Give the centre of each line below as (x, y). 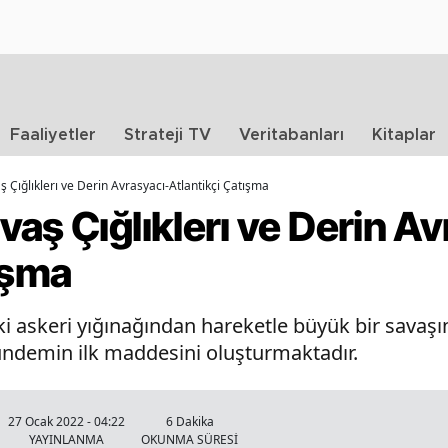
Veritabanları (291, 135)
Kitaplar (404, 135)
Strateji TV (167, 135)
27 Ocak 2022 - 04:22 (66, 421)
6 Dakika (189, 421)
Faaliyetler (53, 135)
